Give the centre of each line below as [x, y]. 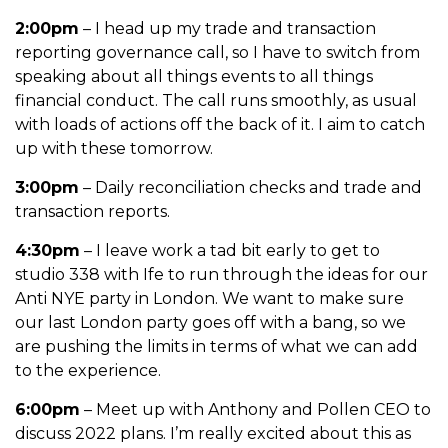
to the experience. [90, 370]
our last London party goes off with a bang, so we [210, 322]
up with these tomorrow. [114, 148]
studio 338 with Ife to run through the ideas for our [221, 274]
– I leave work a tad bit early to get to [230, 250]
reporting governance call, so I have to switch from [217, 52]
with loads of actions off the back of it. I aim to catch [220, 124]
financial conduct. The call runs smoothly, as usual [216, 100]
